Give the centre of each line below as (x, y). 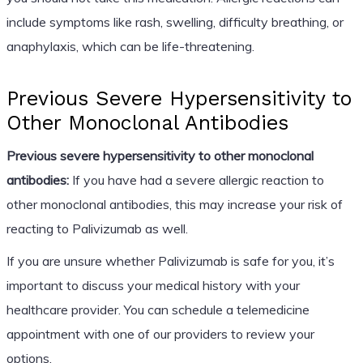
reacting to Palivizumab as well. (97, 228)
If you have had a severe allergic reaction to (196, 179)
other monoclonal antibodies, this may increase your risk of (174, 204)
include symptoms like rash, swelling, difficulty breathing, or (175, 21)
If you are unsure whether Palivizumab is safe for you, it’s (170, 261)
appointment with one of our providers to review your (160, 333)
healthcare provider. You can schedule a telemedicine (158, 309)
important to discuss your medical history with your (153, 285)
